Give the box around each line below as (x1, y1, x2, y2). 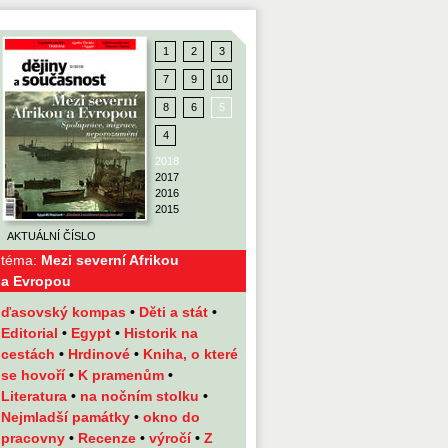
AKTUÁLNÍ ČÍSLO (7, 229, 96, 242)
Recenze (78, 430, 140, 446)
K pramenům (78, 367, 168, 383)
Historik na (124, 325, 198, 341)
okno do (143, 409, 200, 425)
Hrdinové (68, 346, 134, 362)
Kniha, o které (143, 346, 238, 362)
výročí (149, 430, 195, 446)
